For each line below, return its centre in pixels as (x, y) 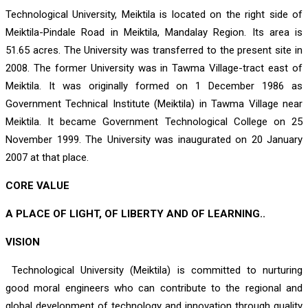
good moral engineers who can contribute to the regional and (154, 288)
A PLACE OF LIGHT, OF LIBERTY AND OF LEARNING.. (135, 214)
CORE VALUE (37, 186)
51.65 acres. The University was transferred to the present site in (154, 51)
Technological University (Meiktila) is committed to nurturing (157, 271)
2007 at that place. (47, 158)
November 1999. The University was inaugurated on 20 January (154, 140)
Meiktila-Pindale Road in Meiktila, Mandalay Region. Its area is (154, 33)
